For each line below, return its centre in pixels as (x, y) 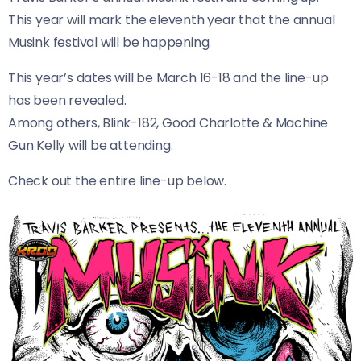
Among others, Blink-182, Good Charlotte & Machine (168, 122)
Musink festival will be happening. (110, 42)
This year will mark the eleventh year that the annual (172, 19)
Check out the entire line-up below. (117, 180)
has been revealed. (67, 100)
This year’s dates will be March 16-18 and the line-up (168, 77)
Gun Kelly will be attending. (91, 145)
